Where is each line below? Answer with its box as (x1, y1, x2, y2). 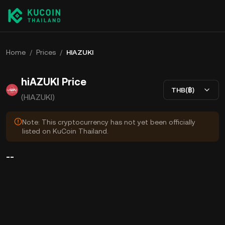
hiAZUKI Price (21, 76, 86, 88)
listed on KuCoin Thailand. (22, 127, 108, 135)
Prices (36, 48, 56, 56)
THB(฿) (171, 85, 194, 94)
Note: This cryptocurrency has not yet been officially (22, 118, 195, 126)
